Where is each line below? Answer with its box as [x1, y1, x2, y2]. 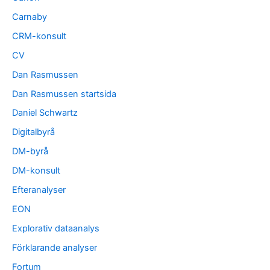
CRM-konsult [12, 30, 66, 42]
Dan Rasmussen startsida [12, 88, 116, 99]
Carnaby [12, 11, 47, 22]
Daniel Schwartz [12, 107, 78, 119]
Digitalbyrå [12, 127, 55, 138]
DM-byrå [12, 146, 48, 157]
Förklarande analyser [12, 242, 97, 254]
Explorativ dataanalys [12, 223, 99, 234]
